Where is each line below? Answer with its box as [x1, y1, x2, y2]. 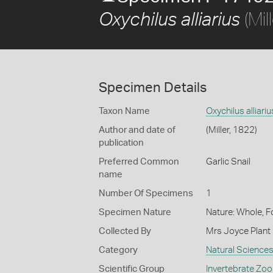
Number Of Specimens [99, 189, 193, 198]
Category [99, 246, 138, 255]
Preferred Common [99, 157, 179, 166]
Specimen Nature [99, 208, 171, 217]
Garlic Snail [205, 157, 250, 166]
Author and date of [99, 126, 175, 135]
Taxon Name [99, 107, 150, 116]
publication [99, 138, 144, 147]
